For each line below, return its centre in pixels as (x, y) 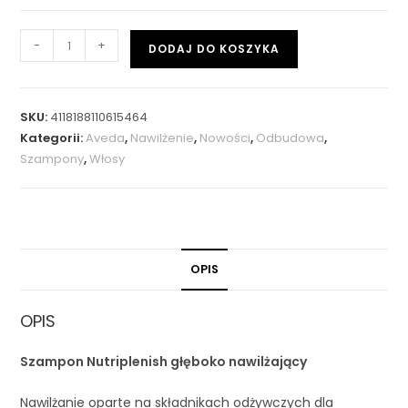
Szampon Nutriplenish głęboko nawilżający (164, 362)
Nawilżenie (163, 138)
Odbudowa (291, 138)
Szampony (52, 159)
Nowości (225, 138)
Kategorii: (53, 138)
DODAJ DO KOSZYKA (214, 49)
